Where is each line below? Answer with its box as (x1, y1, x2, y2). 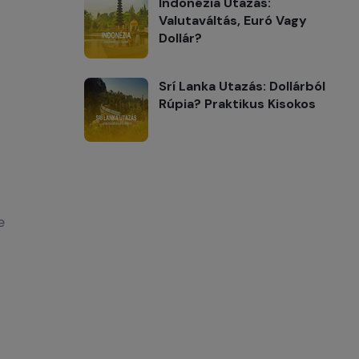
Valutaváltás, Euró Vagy (159, 12, 307, 29)
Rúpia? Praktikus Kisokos (159, 95, 316, 112)
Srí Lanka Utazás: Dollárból (159, 78, 325, 95)
